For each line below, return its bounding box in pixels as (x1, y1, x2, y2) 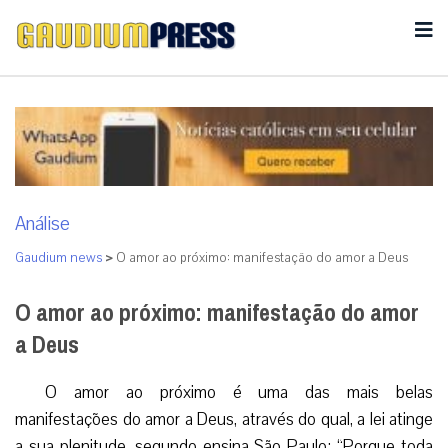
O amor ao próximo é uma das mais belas (45, 380, 433, 404)
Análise (15, 210, 70, 237)
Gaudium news (15, 248, 102, 267)
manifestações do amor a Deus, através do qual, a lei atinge (15, 407, 433, 431)
